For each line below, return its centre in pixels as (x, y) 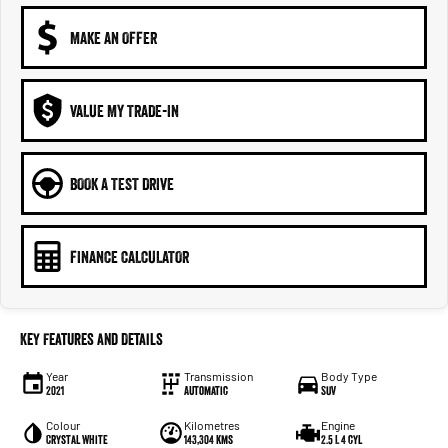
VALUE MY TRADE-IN (124, 110)
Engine (338, 425)
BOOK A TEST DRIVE (122, 183)
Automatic (205, 391)
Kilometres (211, 425)
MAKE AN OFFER (113, 37)
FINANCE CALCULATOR (129, 256)
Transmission (218, 376)
